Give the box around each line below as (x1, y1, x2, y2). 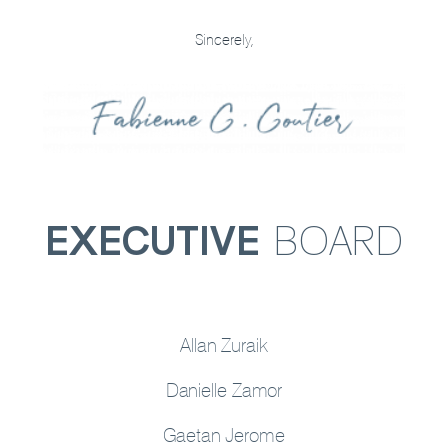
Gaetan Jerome (163, 423, 285, 446)
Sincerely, (194, 31, 254, 49)
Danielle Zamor (165, 378, 283, 401)
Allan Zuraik (180, 333, 268, 356)
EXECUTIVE (44, 221, 260, 263)
